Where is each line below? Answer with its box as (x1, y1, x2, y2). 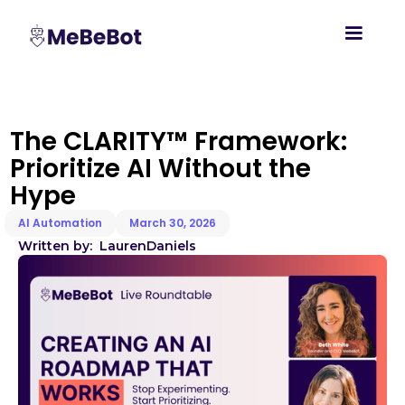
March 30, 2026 (129, 214, 216, 231)
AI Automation (18, 214, 102, 231)
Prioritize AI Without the (9, 150, 311, 186)
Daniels (146, 237, 196, 254)
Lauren (99, 237, 146, 254)
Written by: (18, 237, 99, 254)
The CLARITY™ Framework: (9, 123, 347, 159)
